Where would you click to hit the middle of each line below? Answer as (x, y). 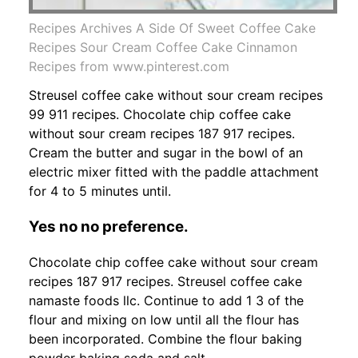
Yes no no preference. (109, 226)
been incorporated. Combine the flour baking (165, 339)
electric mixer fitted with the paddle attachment (174, 171)
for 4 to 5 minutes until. (100, 191)
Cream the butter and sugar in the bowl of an (166, 152)
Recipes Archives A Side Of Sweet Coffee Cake (172, 28)
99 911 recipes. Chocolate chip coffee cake (160, 114)
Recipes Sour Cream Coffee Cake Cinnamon (163, 47)
